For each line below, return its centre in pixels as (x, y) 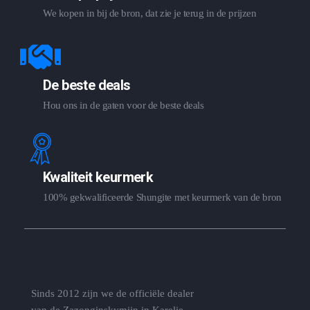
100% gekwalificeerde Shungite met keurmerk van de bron (162, 197)
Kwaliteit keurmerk (98, 177)
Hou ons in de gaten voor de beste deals (124, 105)
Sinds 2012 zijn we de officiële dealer (112, 293)
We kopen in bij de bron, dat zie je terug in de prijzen (150, 13)
